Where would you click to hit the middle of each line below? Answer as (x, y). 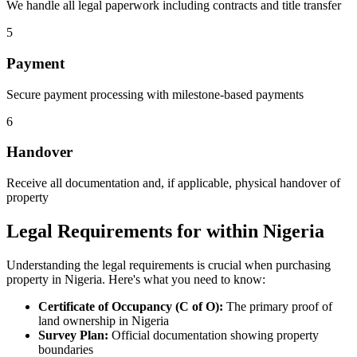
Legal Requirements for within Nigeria (165, 231)
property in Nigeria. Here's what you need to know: (136, 279)
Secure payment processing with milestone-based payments (155, 94)
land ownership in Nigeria (104, 320)
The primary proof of (278, 306)
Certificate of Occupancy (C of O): (131, 306)
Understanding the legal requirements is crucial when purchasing (169, 265)
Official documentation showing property (214, 335)
